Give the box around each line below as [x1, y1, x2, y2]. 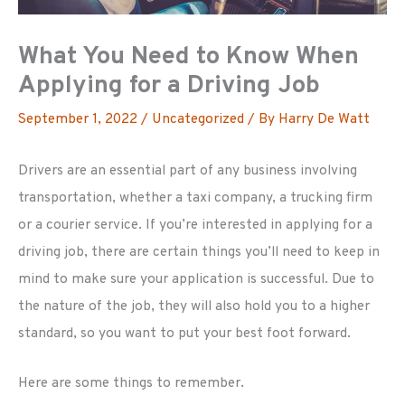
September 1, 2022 [18, 110, 141, 129]
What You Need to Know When [18, 42, 359, 73]
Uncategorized [152, 110, 244, 129]
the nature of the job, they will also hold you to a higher [18, 297, 370, 316]
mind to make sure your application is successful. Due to [18, 270, 374, 289]
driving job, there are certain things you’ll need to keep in [18, 243, 380, 262]
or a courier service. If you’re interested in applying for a [18, 216, 372, 235]
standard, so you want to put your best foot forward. [18, 325, 351, 344]
